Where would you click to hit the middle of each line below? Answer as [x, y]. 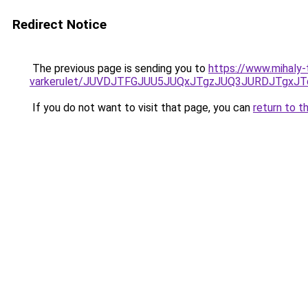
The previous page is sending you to [119, 68]
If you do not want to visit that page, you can [141, 108]
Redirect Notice [59, 24]
